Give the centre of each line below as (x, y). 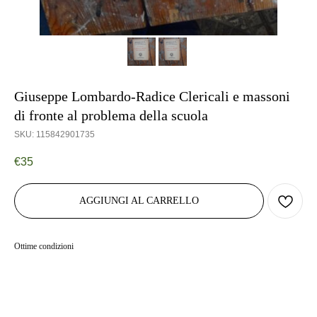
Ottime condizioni (44, 247)
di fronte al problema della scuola (111, 115)
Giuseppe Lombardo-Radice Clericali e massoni (152, 96)
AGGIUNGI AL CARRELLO (139, 201)
